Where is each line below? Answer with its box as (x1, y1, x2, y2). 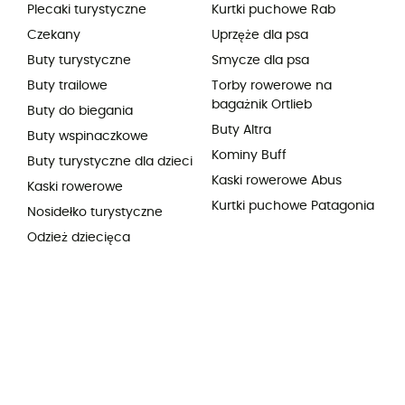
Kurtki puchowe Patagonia (212, 200, 374, 213)
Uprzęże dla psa (212, 29, 308, 42)
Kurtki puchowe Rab (212, 4, 335, 17)
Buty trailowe (27, 80, 108, 93)
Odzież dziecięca (27, 231, 130, 245)
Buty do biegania (27, 105, 133, 118)
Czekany (27, 29, 80, 42)
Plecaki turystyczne (27, 4, 146, 17)
